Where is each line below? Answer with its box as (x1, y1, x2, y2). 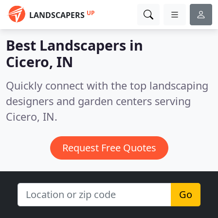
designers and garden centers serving (6, 94, 191, 108)
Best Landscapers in (6, 36, 143, 54)
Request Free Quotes (62, 141, 156, 154)
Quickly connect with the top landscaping (6, 78, 208, 92)
